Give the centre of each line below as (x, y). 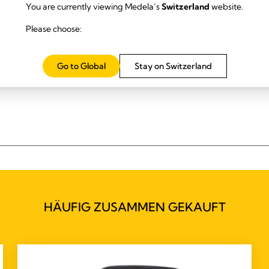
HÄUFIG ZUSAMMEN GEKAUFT (134, 207)
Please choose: (54, 29)
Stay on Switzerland (173, 66)
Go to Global (81, 66)
